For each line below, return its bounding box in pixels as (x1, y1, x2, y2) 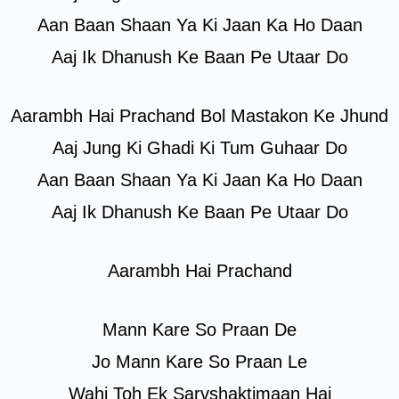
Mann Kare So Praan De (102, 320, 297, 339)
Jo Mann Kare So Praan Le (92, 352, 307, 371)
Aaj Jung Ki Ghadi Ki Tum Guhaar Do (52, 138, 347, 158)
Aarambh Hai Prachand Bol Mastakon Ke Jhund (11, 106, 388, 126)
